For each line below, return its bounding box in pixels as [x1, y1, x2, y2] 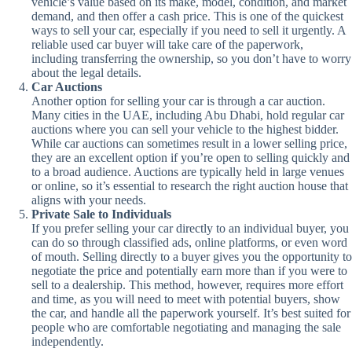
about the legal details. [31, 66, 141, 80]
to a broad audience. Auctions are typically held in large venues [31, 165, 344, 179]
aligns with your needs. [31, 193, 146, 207]
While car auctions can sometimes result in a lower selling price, [31, 137, 347, 151]
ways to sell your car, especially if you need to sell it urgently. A [31, 24, 346, 38]
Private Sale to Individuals [31, 207, 171, 222]
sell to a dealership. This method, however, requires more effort [31, 278, 343, 292]
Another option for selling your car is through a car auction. [31, 94, 325, 108]
